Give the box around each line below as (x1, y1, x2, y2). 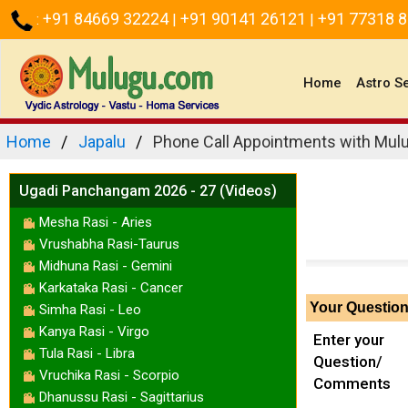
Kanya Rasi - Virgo (39, 322, 149, 340)
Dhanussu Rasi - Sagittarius (39, 388, 204, 405)
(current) (341, 73, 400, 90)
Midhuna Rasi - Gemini (39, 257, 172, 274)
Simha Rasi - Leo (39, 301, 141, 318)
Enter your (313, 330, 384, 349)
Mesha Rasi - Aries (39, 213, 152, 230)
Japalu (78, 131, 126, 151)
